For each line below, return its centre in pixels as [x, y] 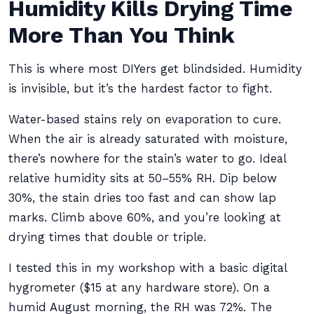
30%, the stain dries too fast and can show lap [142, 198]
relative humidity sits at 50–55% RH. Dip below [143, 178]
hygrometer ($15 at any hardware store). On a [139, 288]
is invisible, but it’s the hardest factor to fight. [140, 89]
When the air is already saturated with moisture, [148, 139]
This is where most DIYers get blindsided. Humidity [155, 69]
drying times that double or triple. [107, 237]
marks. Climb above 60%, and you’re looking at [145, 218]
